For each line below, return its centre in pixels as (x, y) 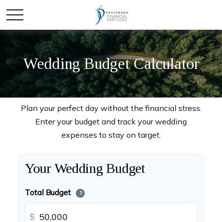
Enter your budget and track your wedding (111, 121)
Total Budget (49, 192)
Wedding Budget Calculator (111, 63)
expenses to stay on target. (111, 135)
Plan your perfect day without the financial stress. (111, 108)
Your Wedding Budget (85, 168)
